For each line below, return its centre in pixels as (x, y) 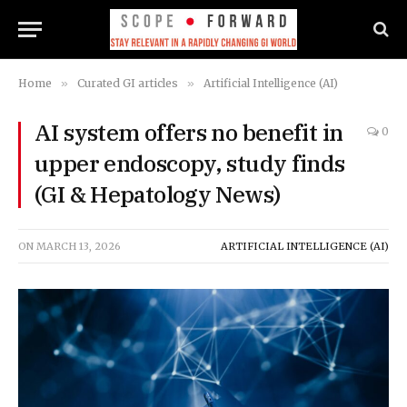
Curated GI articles (128, 83)
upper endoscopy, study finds (190, 163)
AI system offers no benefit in (189, 132)
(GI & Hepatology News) (158, 194)
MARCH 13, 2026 (79, 246)
